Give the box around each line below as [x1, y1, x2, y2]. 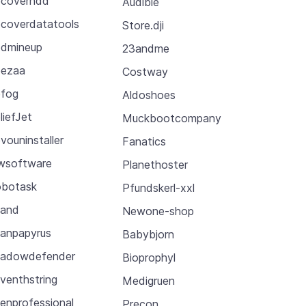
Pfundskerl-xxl [122, 180, 195, 195]
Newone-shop [122, 204, 194, 218]
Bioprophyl [122, 250, 176, 264]
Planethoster [122, 157, 188, 171]
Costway [122, 64, 168, 79]
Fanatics [122, 134, 166, 148]
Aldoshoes [122, 87, 176, 102]
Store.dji [122, 18, 164, 32]
